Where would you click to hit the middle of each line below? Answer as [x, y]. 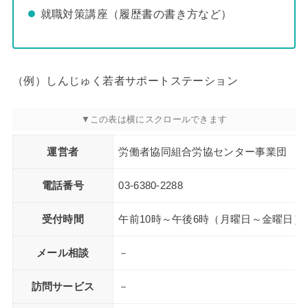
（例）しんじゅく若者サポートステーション [125, 81]
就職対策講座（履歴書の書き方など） [136, 14]
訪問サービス [63, 287]
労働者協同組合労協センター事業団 [203, 152]
